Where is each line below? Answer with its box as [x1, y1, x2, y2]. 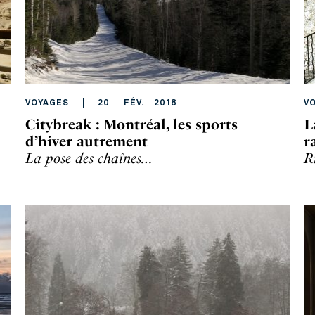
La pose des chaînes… [25, 150, 153, 167]
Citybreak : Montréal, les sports [25, 116, 238, 133]
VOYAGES [25, 99, 69, 108]
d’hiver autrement [25, 133, 148, 150]
